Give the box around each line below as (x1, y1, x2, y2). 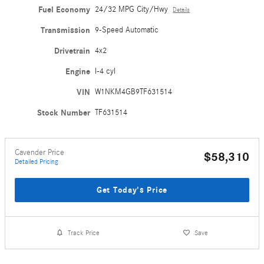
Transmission (41, 25, 91, 35)
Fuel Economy (38, 4, 91, 15)
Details (173, 6, 190, 14)
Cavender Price (15, 147, 64, 157)
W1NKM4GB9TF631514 (95, 87, 173, 97)
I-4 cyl (95, 66, 116, 76)
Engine (65, 66, 91, 77)
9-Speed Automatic (95, 25, 159, 35)
